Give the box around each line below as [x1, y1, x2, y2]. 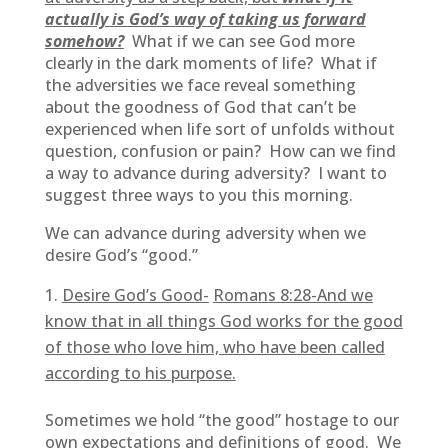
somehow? [44, 30, 124, 52]
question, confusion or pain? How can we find [44, 140, 396, 162]
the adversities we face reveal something [44, 74, 356, 96]
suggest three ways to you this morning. [44, 184, 353, 206]
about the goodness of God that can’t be [44, 96, 356, 118]
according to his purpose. [44, 362, 236, 384]
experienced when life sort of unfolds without [44, 118, 395, 140]
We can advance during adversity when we [44, 222, 366, 244]
